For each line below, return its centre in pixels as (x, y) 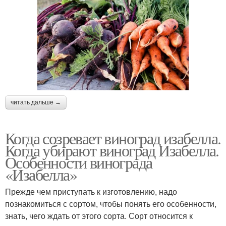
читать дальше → (36, 103)
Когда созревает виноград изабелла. (113, 138)
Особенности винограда (79, 162)
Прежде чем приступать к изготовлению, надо (91, 192)
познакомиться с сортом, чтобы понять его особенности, (111, 204)
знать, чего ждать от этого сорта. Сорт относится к (99, 216)
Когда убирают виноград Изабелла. (112, 150)
